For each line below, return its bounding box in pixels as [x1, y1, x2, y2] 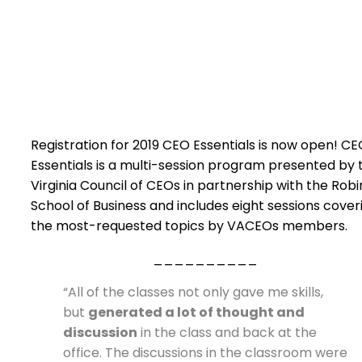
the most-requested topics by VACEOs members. [31, 217, 347, 235]
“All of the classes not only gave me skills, [63, 283, 323, 301]
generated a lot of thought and [88, 303, 305, 322]
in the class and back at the [137, 323, 317, 342]
